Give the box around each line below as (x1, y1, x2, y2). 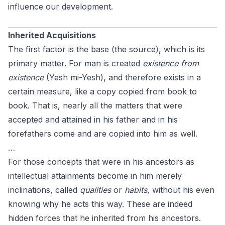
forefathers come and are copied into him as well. (8, 129, 197, 139)
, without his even (147, 185, 214, 195)
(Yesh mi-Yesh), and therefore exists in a (44, 72, 201, 82)
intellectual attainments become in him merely (8, 171, 182, 181)
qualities (80, 185, 111, 195)
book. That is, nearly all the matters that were (8, 100, 182, 110)
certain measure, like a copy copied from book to (8, 86, 197, 96)
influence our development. (8, 2, 113, 12)
